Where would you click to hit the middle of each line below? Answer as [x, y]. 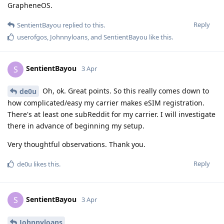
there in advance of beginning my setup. [76, 126]
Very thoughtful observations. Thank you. [76, 144]
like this [159, 37]
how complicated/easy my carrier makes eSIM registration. [106, 103]
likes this [45, 164]
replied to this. [83, 25]
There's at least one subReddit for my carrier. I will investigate [111, 114]
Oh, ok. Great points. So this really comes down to [125, 90]
